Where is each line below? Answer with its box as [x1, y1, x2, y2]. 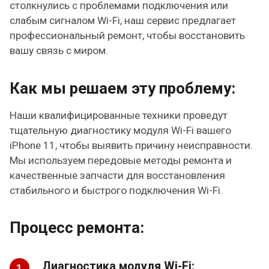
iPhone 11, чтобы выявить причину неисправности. [10, 139, 253, 151]
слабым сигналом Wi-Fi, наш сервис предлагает [10, 14, 237, 27]
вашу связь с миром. [10, 44, 109, 57]
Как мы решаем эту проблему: [10, 79, 236, 97]
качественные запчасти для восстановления [10, 169, 226, 181]
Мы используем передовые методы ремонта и [10, 154, 232, 166]
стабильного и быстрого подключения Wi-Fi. [10, 184, 223, 196]
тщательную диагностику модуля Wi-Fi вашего [10, 124, 232, 136]
